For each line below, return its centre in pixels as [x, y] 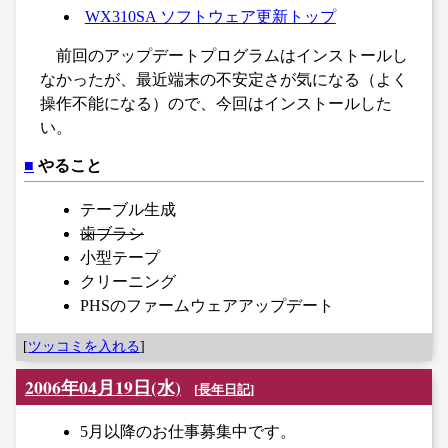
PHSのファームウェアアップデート [207, 306]
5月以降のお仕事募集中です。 [188, 431]
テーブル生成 [128, 210]
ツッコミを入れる [84, 346]
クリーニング [128, 282]
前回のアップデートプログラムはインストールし [232, 55]
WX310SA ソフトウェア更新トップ [210, 16]
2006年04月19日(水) [102, 386]
